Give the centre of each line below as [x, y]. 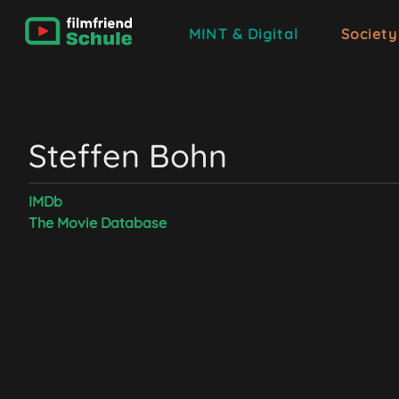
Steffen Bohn [128, 155]
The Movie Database [98, 223]
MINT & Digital [244, 34]
